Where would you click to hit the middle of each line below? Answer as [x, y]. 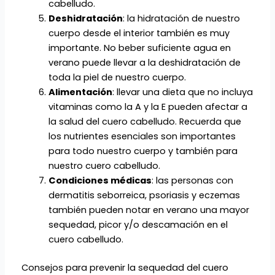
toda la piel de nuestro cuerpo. [117, 77]
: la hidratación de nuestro [181, 18]
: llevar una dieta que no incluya [182, 92]
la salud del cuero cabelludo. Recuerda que [145, 121]
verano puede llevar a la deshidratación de [144, 62]
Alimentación [80, 92]
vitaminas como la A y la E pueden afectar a [148, 107]
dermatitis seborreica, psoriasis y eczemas [144, 195]
